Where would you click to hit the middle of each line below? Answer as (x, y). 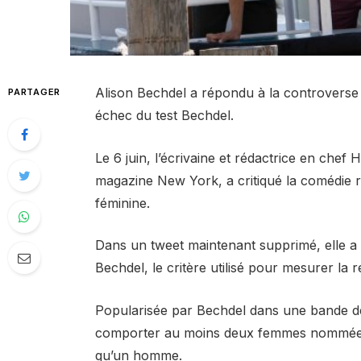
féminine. (122, 203)
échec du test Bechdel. (164, 116)
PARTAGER (35, 92)
